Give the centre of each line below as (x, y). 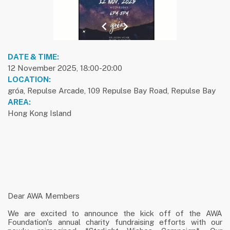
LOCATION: (29, 79)
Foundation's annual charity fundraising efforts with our (115, 222)
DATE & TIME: (33, 56)
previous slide (123, 30)
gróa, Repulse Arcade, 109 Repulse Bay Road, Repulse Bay (112, 90)
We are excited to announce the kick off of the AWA (115, 214)
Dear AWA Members (44, 196)
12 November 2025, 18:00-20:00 (65, 68)
